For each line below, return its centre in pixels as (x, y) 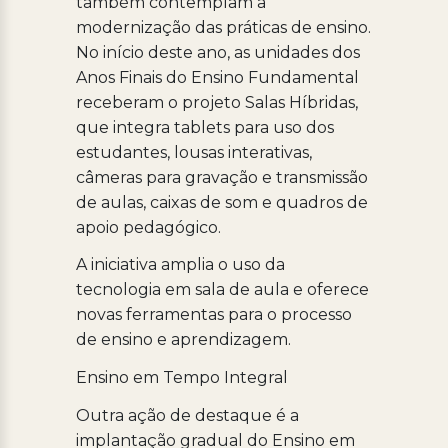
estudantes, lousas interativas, (193, 152)
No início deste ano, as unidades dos (217, 52)
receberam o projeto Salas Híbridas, (216, 102)
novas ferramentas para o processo (213, 315)
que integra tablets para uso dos (204, 127)
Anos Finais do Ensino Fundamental (217, 77)
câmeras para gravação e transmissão (221, 177)
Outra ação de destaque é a (187, 415)
